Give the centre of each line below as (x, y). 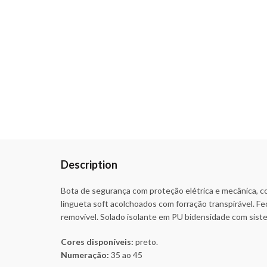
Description (89, 164)
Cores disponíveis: (97, 242)
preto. (146, 242)
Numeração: (86, 255)
